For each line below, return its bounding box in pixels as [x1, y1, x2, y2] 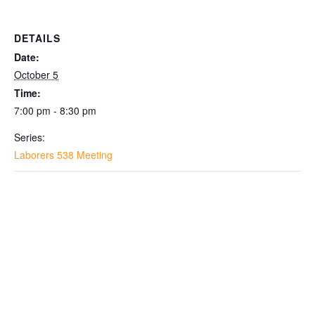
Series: [14, 129, 45, 144]
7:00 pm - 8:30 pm [14, 103, 96, 117]
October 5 [14, 67, 58, 82]
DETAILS [14, 30, 60, 45]
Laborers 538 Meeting [14, 147, 112, 162]
